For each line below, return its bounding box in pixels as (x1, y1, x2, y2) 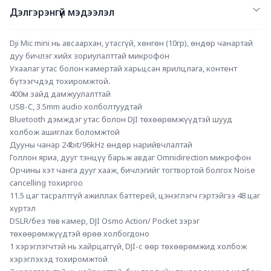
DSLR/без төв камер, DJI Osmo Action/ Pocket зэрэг (10, 215, 200, 227)
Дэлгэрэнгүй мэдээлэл (10, 5, 114, 19)
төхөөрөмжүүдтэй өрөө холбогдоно (10, 228, 149, 240)
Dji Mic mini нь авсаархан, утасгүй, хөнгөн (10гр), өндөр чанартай (10, 38, 253, 49)
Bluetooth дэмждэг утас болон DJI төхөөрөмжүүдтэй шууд (10, 114, 232, 125)
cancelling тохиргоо (10, 177, 83, 189)
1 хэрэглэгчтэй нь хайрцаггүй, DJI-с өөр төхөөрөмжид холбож (10, 241, 247, 252)
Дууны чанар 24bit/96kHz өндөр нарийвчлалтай (10, 139, 192, 151)
